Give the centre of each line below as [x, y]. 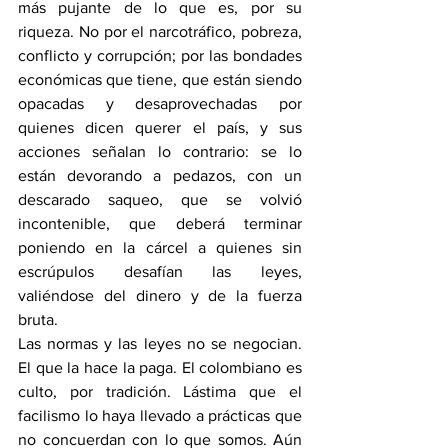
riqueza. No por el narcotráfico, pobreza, [160, 32]
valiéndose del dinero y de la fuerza [160, 296]
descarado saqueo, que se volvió [160, 200]
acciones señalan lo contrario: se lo [160, 152]
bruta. [38, 320]
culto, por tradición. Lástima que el [160, 392]
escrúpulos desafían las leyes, [160, 272]
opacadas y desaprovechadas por [160, 104]
